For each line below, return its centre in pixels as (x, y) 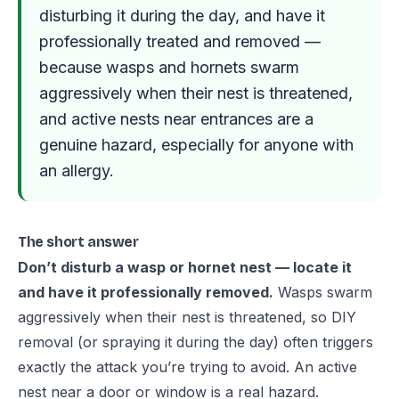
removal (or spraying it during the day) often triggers (195, 342)
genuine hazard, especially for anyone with (196, 145)
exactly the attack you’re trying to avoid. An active (187, 367)
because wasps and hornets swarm (169, 67)
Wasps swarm (323, 292)
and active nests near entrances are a (176, 119)
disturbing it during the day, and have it (182, 16)
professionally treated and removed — (180, 41)
